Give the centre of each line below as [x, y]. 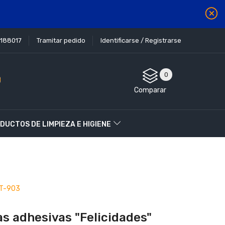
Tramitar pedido [61, 40]
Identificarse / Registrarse [141, 40]
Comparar [150, 90]
